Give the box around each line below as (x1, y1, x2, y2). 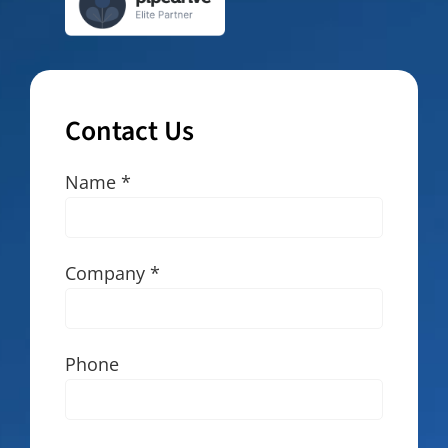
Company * (64, 260, 160, 285)
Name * (64, 169, 131, 194)
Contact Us (64, 112, 194, 152)
